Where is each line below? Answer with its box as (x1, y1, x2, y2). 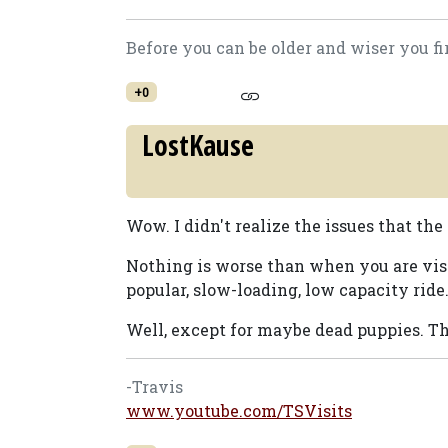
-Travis (126, 376, 183, 397)
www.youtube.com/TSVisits (126, 400, 352, 421)
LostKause (142, 126, 254, 164)
